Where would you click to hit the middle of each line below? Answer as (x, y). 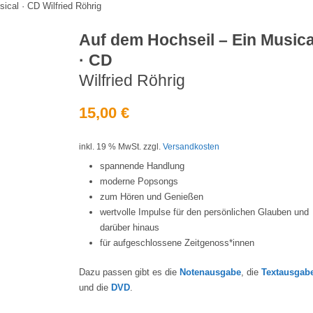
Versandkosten (191, 146)
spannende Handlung (143, 166)
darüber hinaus (130, 227)
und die (95, 287)
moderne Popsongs (139, 181)
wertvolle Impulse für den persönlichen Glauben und (205, 212)
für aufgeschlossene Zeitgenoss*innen (177, 243)
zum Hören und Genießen (152, 197)
